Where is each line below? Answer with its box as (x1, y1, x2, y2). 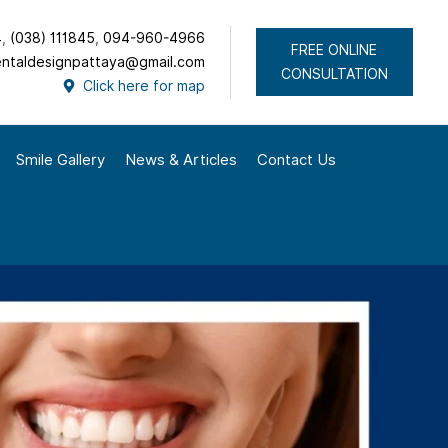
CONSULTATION (280, 66, 388, 82)
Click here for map (82, 78, 205, 94)
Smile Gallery (16, 151, 105, 169)
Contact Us (257, 151, 336, 169)
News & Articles (125, 151, 237, 169)
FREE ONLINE (291, 42, 378, 58)
